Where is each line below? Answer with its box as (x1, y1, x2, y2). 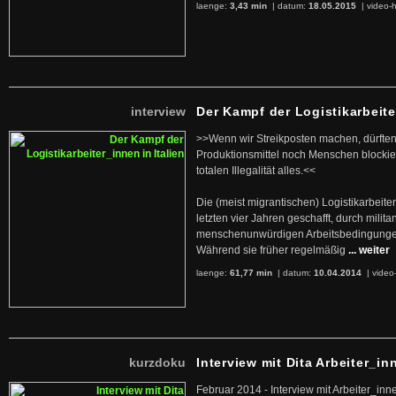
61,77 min (230, 268, 272, 278)
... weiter (348, 244, 390, 256)
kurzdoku (129, 355, 186, 369)
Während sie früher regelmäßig (196, 244, 346, 256)
